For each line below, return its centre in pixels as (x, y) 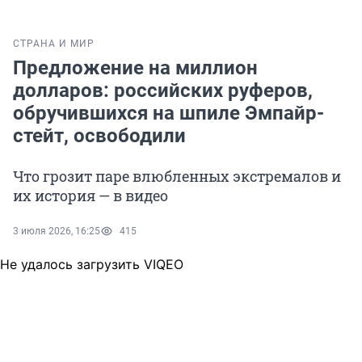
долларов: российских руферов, (163, 91)
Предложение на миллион (135, 68)
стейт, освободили (99, 136)
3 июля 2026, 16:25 (57, 232)
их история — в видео (90, 196)
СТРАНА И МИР (54, 44)
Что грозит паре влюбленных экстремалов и (177, 177)
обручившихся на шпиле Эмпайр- (168, 114)
